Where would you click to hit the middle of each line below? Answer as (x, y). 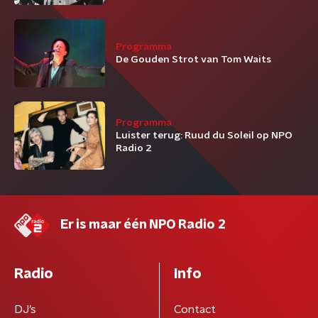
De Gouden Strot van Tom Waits (193, 60)
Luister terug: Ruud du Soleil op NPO (204, 136)
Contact (194, 309)
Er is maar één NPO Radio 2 (143, 225)
